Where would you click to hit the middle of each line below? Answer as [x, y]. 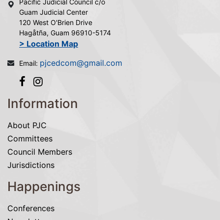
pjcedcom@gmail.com [81, 63]
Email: [29, 63]
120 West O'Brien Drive [56, 23]
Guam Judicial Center [54, 12]
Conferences [31, 208]
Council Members [40, 152]
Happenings [44, 187]
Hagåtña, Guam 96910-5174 [65, 33]
